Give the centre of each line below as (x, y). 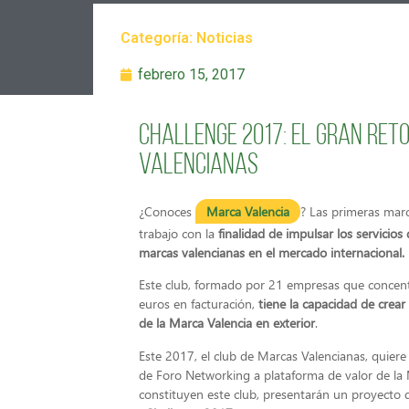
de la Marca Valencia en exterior (227, 323)
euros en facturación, (199, 304)
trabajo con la (178, 233)
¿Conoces (167, 211)
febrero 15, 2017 (191, 74)
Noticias (225, 38)
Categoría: (158, 38)
